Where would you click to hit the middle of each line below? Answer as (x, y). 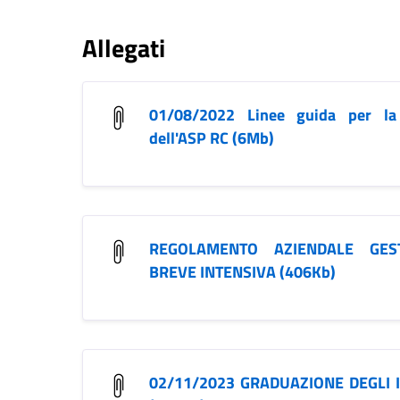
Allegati (124, 48)
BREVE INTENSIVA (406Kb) (242, 272)
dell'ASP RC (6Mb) (212, 138)
